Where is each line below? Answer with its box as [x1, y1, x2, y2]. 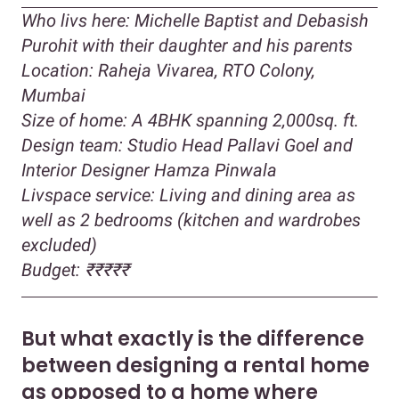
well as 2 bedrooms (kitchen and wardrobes [21, 208, 361, 231]
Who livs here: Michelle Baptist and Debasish [21, 9, 369, 31]
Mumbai [21, 84, 85, 106]
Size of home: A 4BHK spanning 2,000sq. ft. [21, 109, 359, 131]
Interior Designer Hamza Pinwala [21, 159, 277, 181]
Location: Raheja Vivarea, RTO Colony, [21, 59, 315, 81]
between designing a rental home [21, 351, 370, 379]
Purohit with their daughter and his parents [21, 34, 353, 56]
